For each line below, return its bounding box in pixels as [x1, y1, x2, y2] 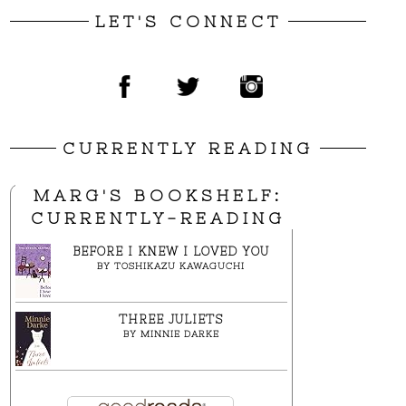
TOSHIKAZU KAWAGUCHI [114, 260, 245, 271]
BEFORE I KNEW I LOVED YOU [72, 244, 269, 258]
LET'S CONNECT [94, 11, 282, 31]
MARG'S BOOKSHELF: [33, 185, 283, 205]
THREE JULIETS [119, 312, 223, 326]
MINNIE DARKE [140, 328, 219, 339]
